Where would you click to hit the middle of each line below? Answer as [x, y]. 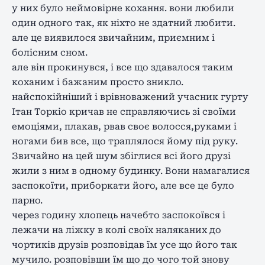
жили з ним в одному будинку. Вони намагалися [131, 171]
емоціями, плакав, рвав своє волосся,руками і [124, 126]
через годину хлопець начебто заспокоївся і [119, 215]
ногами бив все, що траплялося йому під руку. [125, 141]
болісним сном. [50, 52]
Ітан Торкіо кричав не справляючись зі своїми [124, 112]
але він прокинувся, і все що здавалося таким [122, 67]
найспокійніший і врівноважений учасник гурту [130, 97]
